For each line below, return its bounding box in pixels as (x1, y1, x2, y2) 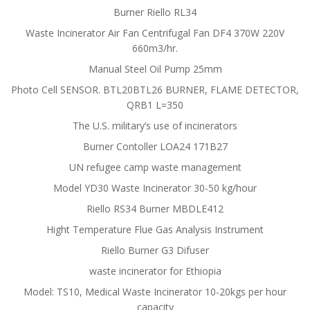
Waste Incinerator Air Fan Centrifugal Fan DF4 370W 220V (26, 26, 284, 39)
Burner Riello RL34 (113, 6, 197, 19)
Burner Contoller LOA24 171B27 (82, 140, 228, 153)
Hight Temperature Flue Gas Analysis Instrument (46, 223, 264, 236)
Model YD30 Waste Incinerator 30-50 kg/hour (53, 181, 257, 194)
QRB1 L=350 (127, 98, 183, 111)
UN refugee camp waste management (69, 161, 241, 174)
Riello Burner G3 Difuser (101, 244, 209, 257)
